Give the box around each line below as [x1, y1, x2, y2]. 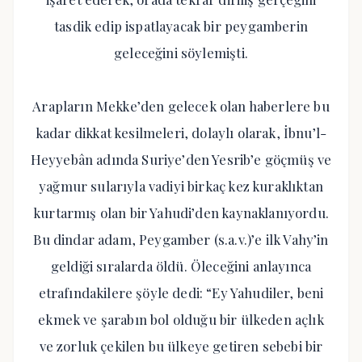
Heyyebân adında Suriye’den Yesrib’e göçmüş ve [30, 150, 332, 168]
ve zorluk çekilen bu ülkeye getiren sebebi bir [39, 337, 323, 355]
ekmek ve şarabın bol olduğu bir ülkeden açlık [38, 310, 324, 328]
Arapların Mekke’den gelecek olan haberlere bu [32, 97, 330, 115]
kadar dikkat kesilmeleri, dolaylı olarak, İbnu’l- [35, 124, 327, 141]
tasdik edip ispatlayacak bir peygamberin [54, 17, 308, 35]
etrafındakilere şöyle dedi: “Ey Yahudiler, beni [38, 284, 324, 301]
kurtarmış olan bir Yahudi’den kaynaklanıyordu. [33, 204, 329, 221]
